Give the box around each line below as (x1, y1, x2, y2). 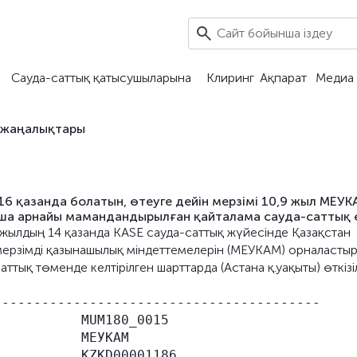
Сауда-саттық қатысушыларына (10, 70, 191, 85)
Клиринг (206, 70, 254, 85)
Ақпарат (259, 70, 307, 85)
